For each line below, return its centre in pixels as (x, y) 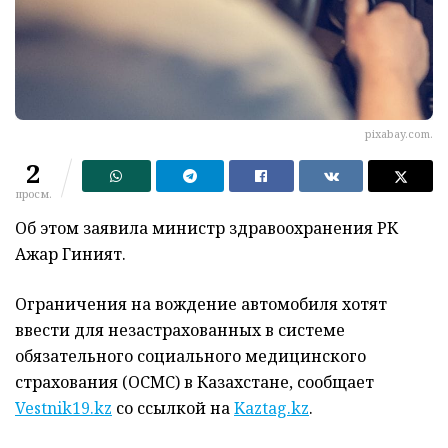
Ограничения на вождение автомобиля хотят (201, 304)
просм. (33, 194)
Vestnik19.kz (63, 408)
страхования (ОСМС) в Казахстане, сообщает (194, 382)
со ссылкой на (173, 408)
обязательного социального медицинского (190, 356)
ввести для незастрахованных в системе (180, 330)
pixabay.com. (399, 134)
